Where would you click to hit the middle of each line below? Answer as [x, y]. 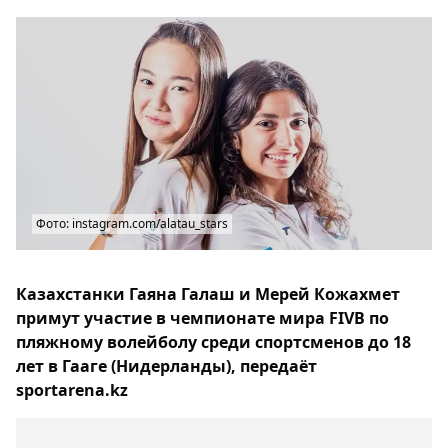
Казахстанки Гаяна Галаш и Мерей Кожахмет [208, 294]
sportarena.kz [72, 390]
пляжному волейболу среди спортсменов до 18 [213, 342]
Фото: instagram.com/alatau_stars [132, 224]
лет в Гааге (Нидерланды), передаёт [166, 366]
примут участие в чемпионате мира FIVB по [202, 318]
